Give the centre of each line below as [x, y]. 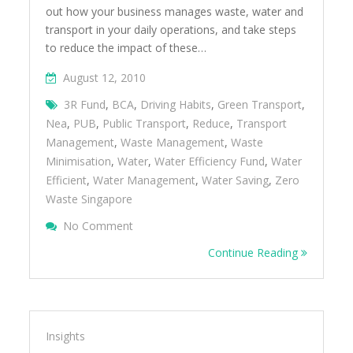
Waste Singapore [89, 199]
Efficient [67, 180]
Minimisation [79, 161]
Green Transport [260, 104]
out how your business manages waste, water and [175, 11]
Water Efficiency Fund [210, 161]
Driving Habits [176, 104]
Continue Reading [254, 253]
